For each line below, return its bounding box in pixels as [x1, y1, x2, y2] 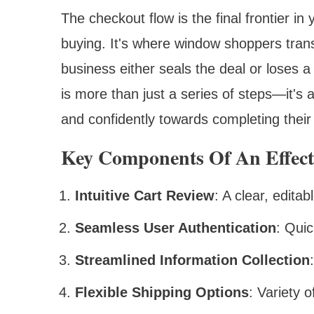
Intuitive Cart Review [75, 187, 214, 203]
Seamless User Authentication [75, 219, 276, 235]
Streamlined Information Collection [75, 252, 310, 268]
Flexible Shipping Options [75, 284, 249, 300]
